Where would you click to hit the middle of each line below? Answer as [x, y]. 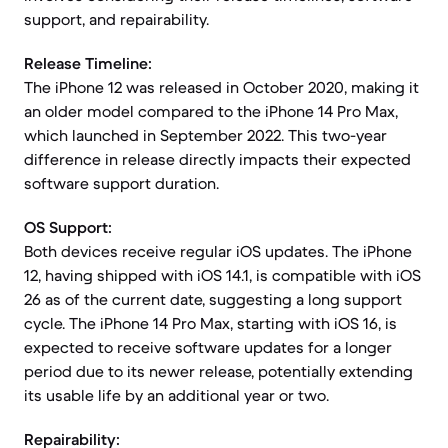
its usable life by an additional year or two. [176, 395]
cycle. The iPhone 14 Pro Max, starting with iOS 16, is [210, 323]
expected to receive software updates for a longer [208, 347]
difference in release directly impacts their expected [217, 159]
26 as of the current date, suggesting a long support [213, 299]
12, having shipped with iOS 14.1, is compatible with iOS [222, 275]
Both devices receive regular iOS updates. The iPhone [218, 251]
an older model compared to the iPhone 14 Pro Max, [211, 111]
